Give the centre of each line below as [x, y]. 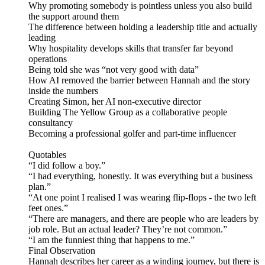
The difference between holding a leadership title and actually [143, 27]
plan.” [40, 187]
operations [48, 59]
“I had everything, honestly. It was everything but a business [140, 176]
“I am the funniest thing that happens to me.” [112, 240]
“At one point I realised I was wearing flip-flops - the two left [142, 198]
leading [42, 38]
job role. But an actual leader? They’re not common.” [128, 230]
